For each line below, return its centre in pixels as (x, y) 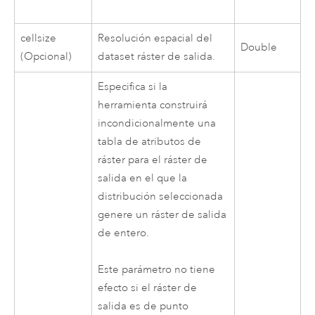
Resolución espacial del (155, 38)
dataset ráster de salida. (157, 56)
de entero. (124, 233)
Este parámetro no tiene (157, 269)
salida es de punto (143, 306)
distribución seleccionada (161, 196)
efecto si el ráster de (148, 288)
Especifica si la (133, 86)
